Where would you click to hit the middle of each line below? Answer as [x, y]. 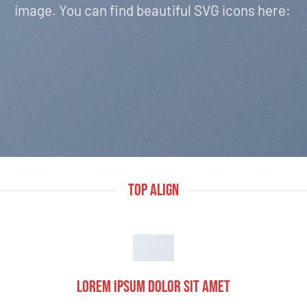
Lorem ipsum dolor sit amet [153, 286]
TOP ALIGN [153, 190]
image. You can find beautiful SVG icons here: [153, 10]
